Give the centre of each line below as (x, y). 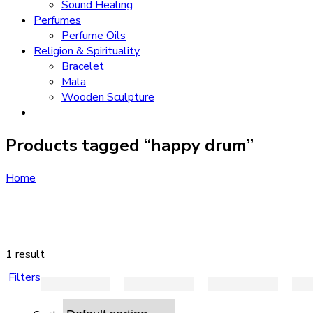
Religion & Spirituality (87, 51)
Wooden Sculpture (108, 97)
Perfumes (57, 20)
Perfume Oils (94, 36)
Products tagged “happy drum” (130, 145)
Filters (23, 277)
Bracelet (83, 66)
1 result (25, 254)
